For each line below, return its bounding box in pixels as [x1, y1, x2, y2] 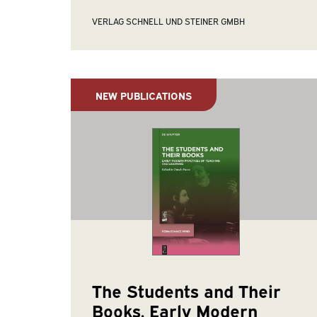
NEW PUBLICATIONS [96, 88, 192, 102]
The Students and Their [91, 279, 281, 302]
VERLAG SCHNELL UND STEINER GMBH [91, 15, 245, 28]
